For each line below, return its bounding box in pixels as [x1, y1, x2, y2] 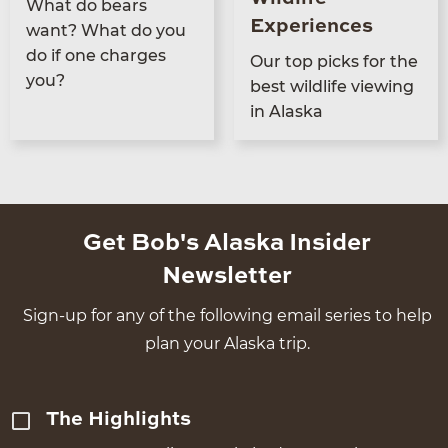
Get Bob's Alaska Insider [83, 231, 371, 256]
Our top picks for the [250, 51, 418, 71]
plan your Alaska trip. [144, 333, 310, 353]
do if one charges [26, 45, 166, 65]
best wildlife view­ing [250, 76, 414, 96]
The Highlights [46, 409, 192, 430]
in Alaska [250, 101, 323, 121]
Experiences [250, 16, 373, 37]
